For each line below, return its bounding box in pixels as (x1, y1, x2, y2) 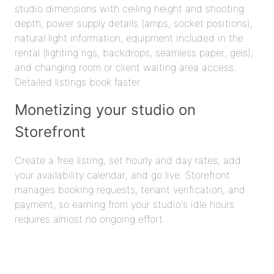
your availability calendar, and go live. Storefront (15, 168, 230, 181)
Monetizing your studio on (15, 100, 196, 119)
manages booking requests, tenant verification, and (15, 183, 245, 196)
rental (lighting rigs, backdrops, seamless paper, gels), (15, 46, 253, 59)
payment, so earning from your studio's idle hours (15, 198, 234, 210)
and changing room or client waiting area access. (15, 61, 236, 73)
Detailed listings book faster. (15, 75, 143, 88)
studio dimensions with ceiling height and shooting (15, 2, 244, 15)
